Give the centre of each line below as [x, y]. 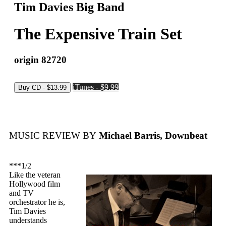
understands [28, 220]
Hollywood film [35, 184]
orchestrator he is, [37, 202]
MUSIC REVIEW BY [53, 136]
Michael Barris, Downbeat [152, 136]
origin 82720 [40, 60]
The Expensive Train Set [98, 34]
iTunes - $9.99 [96, 87]
